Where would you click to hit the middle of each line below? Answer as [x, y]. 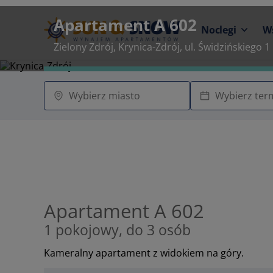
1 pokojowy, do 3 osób [117, 230]
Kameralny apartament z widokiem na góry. [144, 253]
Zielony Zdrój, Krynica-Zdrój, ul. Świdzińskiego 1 [162, 47]
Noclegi [219, 30]
